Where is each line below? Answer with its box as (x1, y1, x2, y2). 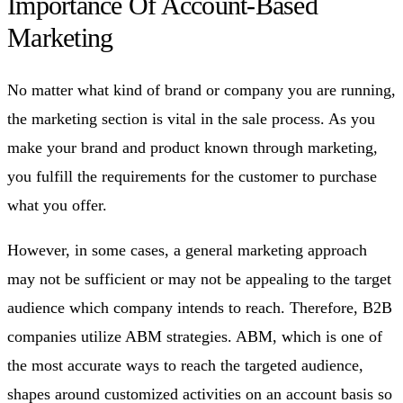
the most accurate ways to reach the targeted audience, (7, 355, 363, 374)
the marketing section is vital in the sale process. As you (7, 109, 375, 128)
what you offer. (7, 195, 107, 214)
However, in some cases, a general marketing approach (7, 240, 367, 259)
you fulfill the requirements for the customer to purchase (7, 166, 377, 185)
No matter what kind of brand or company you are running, (7, 80, 396, 99)
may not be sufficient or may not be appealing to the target (7, 269, 391, 288)
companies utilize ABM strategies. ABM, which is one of (7, 327, 382, 345)
